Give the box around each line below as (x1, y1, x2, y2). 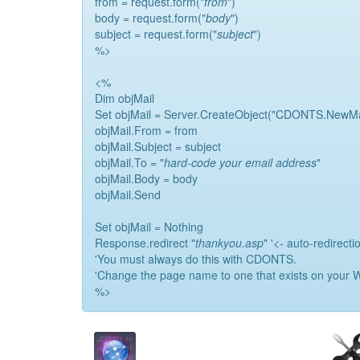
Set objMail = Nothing (95, 219, 203, 235)
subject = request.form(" (95, 26, 217, 42)
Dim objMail (95, 90, 154, 106)
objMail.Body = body (95, 170, 198, 186)
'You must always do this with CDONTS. (95, 251, 297, 267)
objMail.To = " (95, 154, 164, 170)
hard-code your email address (164, 154, 317, 170)
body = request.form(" (95, 10, 206, 26)
